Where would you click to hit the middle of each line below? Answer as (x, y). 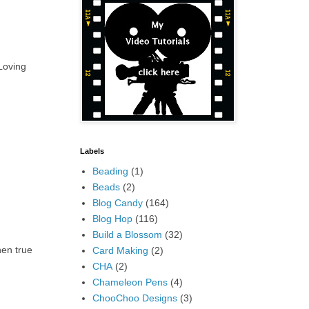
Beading (110, 171)
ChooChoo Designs (134, 298)
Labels (92, 151)
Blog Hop (112, 218)
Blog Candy (117, 202)
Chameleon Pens (130, 282)
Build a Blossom (127, 234)
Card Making (120, 250)
